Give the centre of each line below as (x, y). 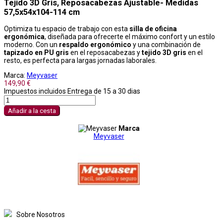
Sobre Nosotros (41, 214)
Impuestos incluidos (36, 91)
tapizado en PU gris (36, 52)
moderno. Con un (31, 44)
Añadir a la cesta (32, 111)
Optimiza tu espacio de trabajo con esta (67, 28)
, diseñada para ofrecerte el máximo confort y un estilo (130, 36)
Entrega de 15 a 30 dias (104, 91)
